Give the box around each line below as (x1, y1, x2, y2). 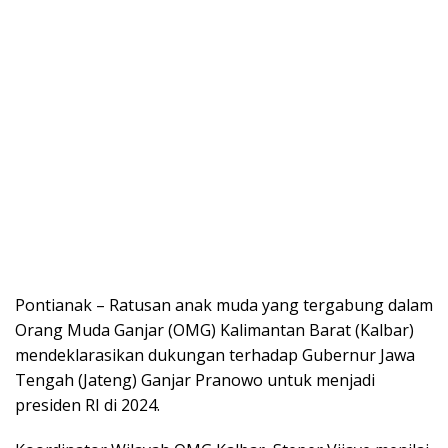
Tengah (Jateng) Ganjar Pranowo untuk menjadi (15, 368, 375, 391)
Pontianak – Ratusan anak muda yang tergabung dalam (15, 293, 433, 316)
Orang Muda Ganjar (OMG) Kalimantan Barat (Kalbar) (15, 318, 414, 341)
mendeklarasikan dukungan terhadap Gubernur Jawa (15, 343, 415, 366)
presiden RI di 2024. (15, 393, 160, 416)
